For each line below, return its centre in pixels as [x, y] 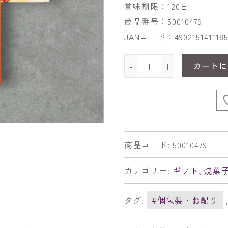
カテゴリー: [148, 170]
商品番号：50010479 [163, 21]
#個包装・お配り [185, 200]
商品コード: [148, 144]
